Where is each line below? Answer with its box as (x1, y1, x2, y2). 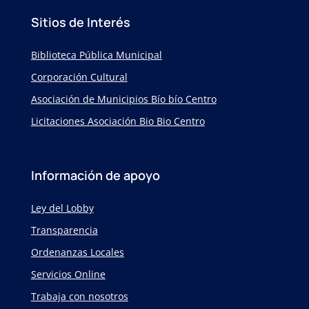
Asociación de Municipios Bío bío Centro (30, 92, 217, 106)
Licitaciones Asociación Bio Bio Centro (30, 114, 205, 128)
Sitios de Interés (30, 14, 130, 31)
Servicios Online (30, 268, 106, 281)
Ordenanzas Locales (30, 246, 124, 259)
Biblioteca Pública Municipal (30, 48, 162, 62)
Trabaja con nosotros (30, 290, 128, 303)
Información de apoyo (30, 167, 160, 184)
